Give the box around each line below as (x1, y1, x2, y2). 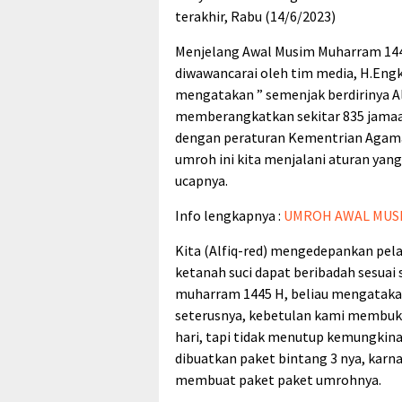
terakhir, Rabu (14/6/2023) (175, 6, 336, 25)
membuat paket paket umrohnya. (175, 370, 381, 389)
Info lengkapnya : (175, 205, 284, 224)
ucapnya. (175, 170, 228, 189)
